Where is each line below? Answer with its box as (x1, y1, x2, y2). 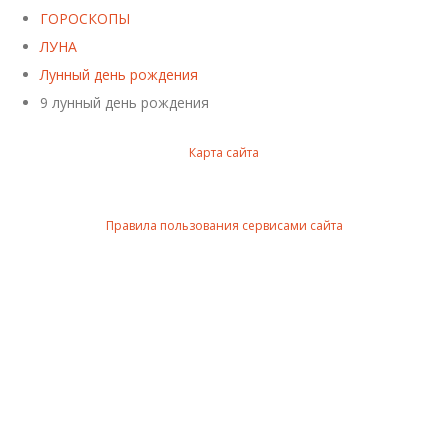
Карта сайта (189, 143, 259, 161)
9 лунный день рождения (40, 92, 209, 112)
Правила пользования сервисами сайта (105, 216, 343, 234)
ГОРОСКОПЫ (40, 8, 130, 28)
